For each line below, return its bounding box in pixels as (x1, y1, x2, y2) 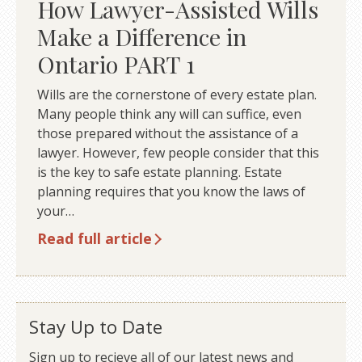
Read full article (36, 228, 152, 248)
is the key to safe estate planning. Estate (36, 162, 282, 181)
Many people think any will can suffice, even (36, 104, 301, 123)
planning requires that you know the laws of (36, 182, 305, 200)
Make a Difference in (36, 21, 246, 53)
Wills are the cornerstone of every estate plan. (36, 85, 317, 103)
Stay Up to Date (29, 314, 162, 340)
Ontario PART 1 (36, 48, 195, 80)
